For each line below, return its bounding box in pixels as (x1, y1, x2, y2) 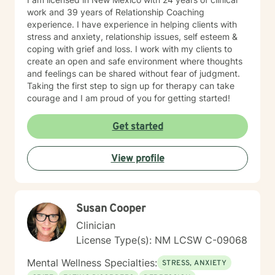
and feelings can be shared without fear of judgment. (27, 68, 240, 79)
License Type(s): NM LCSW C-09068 (76, 234, 247, 246)
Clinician (76, 219, 115, 231)
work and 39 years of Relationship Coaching (27, 7, 204, 17)
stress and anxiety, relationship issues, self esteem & (27, 31, 238, 42)
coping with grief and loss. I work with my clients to (27, 44, 232, 54)
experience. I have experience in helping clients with (27, 19, 237, 29)
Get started (112, 121, 163, 133)
